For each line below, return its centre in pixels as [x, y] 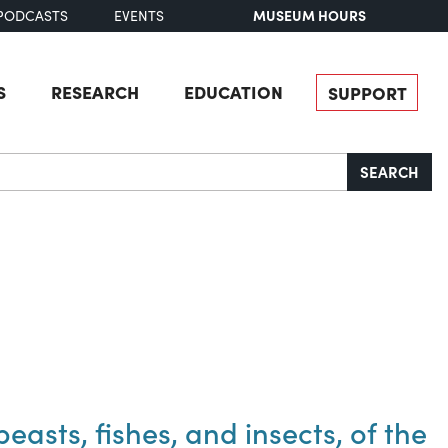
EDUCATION [233, 91]
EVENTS [138, 16]
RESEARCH [94, 91]
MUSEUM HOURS [310, 15]
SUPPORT [367, 92]
